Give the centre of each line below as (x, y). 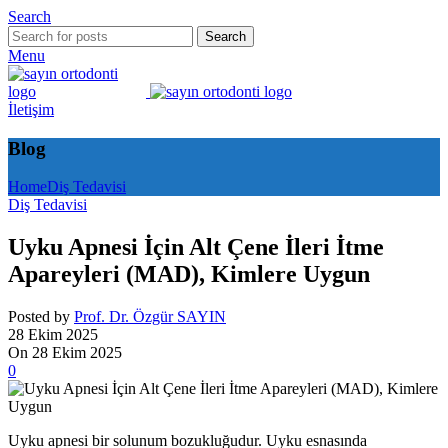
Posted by (39, 317)
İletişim (31, 109)
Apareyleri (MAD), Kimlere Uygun (189, 274)
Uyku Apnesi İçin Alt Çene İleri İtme (196, 247)
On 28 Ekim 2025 (65, 353)
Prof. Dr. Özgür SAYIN (150, 317)
